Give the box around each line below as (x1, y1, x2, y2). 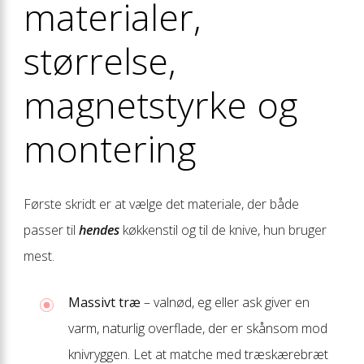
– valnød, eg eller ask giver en (141, 292, 310, 311)
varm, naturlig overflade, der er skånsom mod (68, 318, 327, 337)
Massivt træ (68, 292, 141, 311)
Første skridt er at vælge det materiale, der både (24, 194, 299, 213)
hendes (79, 220, 119, 239)
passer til (24, 220, 79, 239)
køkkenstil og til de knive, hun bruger (119, 220, 327, 239)
